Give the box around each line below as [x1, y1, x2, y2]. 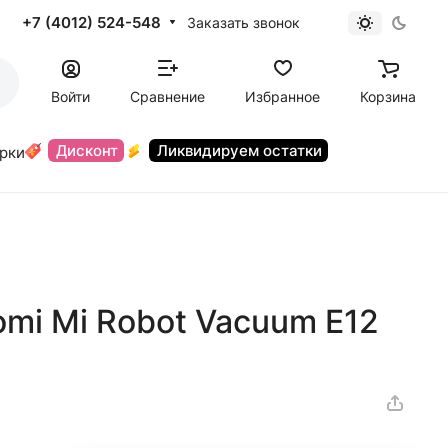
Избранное [245, 87, 320, 105]
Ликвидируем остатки [157, 140, 322, 160]
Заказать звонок [186, 13, 300, 31]
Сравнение [130, 87, 205, 105]
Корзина [360, 87, 416, 105]
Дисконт [56, 140, 118, 160]
